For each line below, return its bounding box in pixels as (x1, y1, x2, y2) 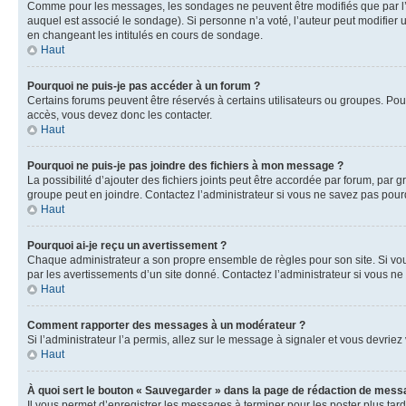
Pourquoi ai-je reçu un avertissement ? (27, 238, 227, 252)
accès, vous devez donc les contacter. (27, 108, 212, 121)
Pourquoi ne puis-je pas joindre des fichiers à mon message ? (27, 159, 343, 172)
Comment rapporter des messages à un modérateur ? (27, 318, 305, 332)
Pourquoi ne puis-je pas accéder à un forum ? (27, 79, 260, 92)
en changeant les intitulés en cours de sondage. (27, 28, 263, 42)
